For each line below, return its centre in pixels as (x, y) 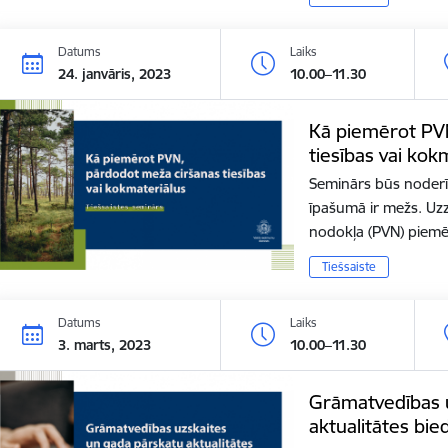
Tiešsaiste (348, 267)
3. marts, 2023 (105, 344)
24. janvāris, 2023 (115, 73)
